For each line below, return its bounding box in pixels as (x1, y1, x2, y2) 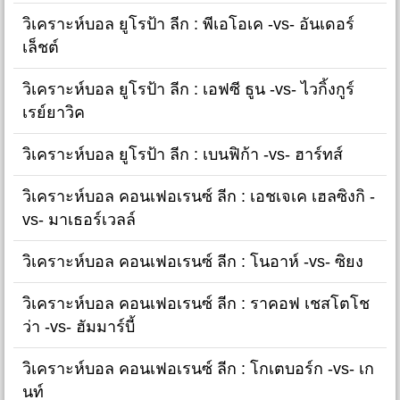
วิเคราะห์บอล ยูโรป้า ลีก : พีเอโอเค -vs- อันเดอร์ (22, 14, 354, 33)
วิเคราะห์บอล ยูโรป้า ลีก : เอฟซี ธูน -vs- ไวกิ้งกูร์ (22, 79, 354, 98)
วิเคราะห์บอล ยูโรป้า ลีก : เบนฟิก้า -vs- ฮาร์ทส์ (22, 145, 343, 163)
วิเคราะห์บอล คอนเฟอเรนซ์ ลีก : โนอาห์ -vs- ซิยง (22, 252, 363, 271)
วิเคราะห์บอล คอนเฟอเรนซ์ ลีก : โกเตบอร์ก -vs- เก (22, 359, 374, 378)
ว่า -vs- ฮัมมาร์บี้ (22, 317, 135, 336)
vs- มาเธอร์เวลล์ (22, 210, 136, 229)
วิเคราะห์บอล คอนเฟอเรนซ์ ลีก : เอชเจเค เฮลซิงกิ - (22, 187, 375, 205)
